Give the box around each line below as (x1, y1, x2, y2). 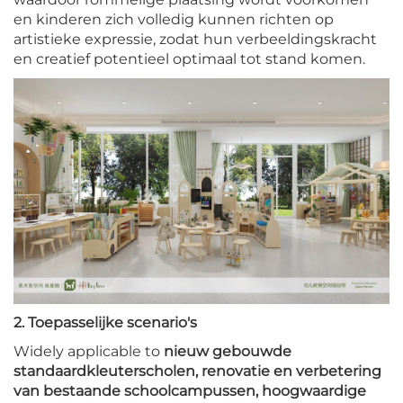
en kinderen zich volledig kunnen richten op (13, 10, 334, 28)
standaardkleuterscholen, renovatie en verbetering (13, 362, 381, 380)
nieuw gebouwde (164, 342, 291, 360)
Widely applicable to (13, 342, 164, 360)
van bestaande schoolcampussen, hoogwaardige (13, 381, 366, 399)
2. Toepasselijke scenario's (13, 313, 197, 331)
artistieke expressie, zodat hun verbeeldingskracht (13, 30, 377, 48)
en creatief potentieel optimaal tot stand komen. (13, 49, 365, 67)
